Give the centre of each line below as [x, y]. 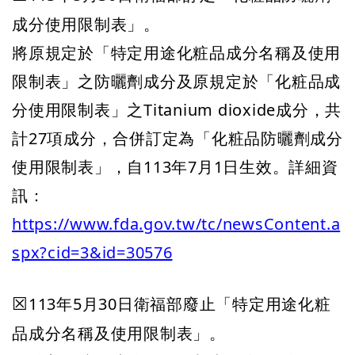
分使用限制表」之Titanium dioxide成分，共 [177, 110]
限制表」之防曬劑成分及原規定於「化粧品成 [176, 81]
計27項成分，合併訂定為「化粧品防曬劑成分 [177, 138]
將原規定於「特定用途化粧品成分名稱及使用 [176, 53]
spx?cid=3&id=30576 [92, 252]
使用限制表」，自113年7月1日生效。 [151, 167]
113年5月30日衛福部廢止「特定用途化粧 [179, 304]
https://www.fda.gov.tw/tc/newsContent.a [176, 224]
